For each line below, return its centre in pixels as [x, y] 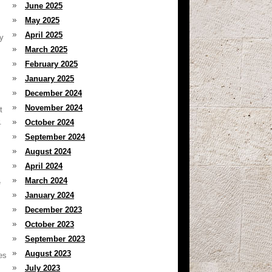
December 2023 [53, 210]
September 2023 [55, 239]
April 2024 [44, 166]
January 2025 [49, 79]
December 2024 [53, 93]
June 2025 [44, 6]
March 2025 [46, 49]
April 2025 [44, 35]
